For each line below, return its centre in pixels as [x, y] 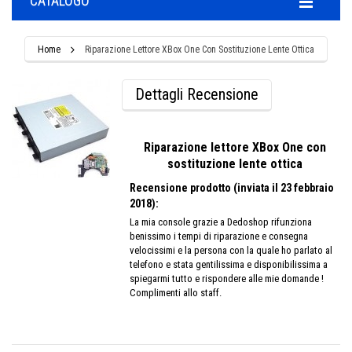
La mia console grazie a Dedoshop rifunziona [221, 222]
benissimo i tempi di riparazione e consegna [219, 236]
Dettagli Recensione [197, 94]
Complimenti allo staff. [176, 293]
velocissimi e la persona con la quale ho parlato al [231, 250]
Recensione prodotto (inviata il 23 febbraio [232, 188]
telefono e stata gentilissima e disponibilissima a [229, 264]
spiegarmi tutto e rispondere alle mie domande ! [227, 279]
